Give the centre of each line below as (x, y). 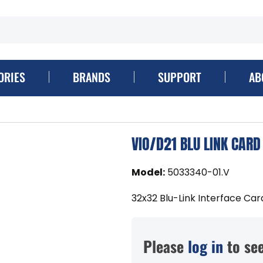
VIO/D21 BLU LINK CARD (196, 144)
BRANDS (91, 77)
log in (205, 246)
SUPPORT (179, 77)
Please (166, 246)
